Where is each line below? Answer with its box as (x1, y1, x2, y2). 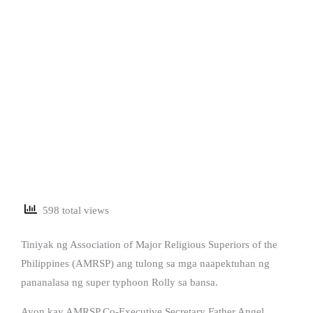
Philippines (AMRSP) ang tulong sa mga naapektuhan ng (21, 257, 270, 269)
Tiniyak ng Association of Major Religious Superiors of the (21, 238, 277, 250)
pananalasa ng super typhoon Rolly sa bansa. (21, 276, 218, 288)
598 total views (37, 205, 109, 217)
